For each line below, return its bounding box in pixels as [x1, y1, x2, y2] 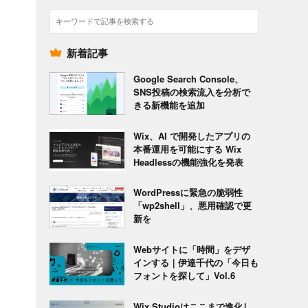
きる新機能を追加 [133, 98, 205, 112]
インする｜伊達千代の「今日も [133, 256, 258, 269]
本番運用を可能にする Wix [133, 142, 241, 155]
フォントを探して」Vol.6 [133, 269, 235, 283]
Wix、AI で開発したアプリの [133, 129, 250, 142]
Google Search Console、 [133, 72, 243, 86]
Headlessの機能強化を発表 [133, 155, 243, 168]
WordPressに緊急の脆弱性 [133, 186, 243, 199]
